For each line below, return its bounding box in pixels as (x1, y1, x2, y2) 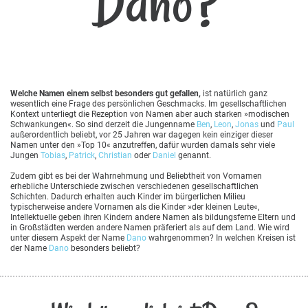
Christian (98, 150, 132, 160)
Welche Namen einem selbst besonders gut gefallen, (10, 88, 201, 98)
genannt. (176, 150, 211, 160)
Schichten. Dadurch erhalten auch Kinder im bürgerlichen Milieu (10, 191, 245, 201)
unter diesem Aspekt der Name (10, 232, 126, 243)
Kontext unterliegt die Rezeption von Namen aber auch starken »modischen (10, 109, 289, 119)
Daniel (153, 150, 176, 160)
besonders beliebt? (69, 243, 140, 253)
